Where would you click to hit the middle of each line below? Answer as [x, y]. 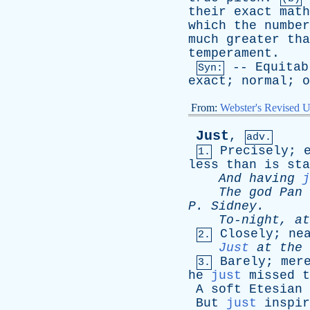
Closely [247, 234]
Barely [243, 262]
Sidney [234, 206]
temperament [230, 53]
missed [272, 275]
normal [264, 81]
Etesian [276, 289]
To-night [249, 220]
